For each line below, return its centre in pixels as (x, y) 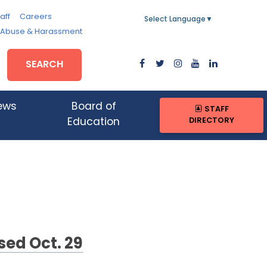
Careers (35, 17)
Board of (94, 107)
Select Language (175, 20)
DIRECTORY (212, 121)
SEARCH (45, 65)
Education (94, 123)
